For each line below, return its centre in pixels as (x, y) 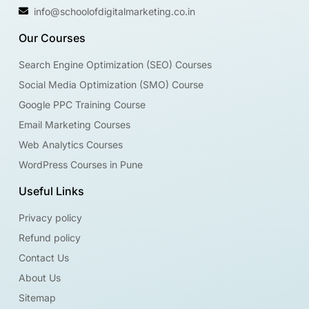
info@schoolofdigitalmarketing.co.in (115, 11)
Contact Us (43, 257)
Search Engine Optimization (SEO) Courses (115, 64)
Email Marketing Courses (74, 124)
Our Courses (52, 38)
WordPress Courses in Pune (80, 164)
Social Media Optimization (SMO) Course (111, 84)
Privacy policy (50, 217)
